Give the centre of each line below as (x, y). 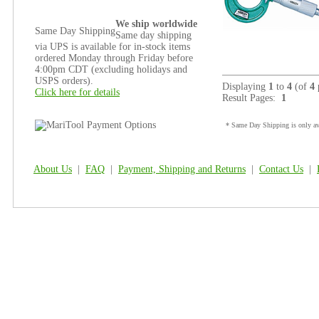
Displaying (245, 87)
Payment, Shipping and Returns (182, 169)
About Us (53, 169)
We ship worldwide (156, 24)
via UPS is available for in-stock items (113, 47)
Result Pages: (252, 98)
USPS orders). (64, 81)
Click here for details (77, 92)
